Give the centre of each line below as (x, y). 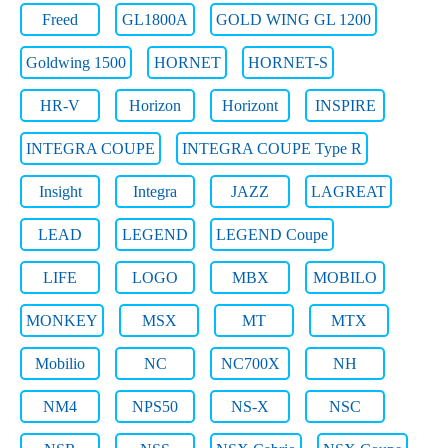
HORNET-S (288, 62)
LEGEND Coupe (272, 234)
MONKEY (62, 320)
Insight (60, 191)
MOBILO (345, 277)
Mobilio (60, 363)
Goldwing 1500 (76, 62)
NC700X (250, 363)
